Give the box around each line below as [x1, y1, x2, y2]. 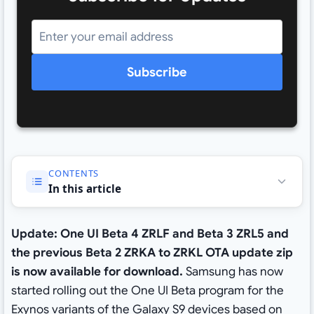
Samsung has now [182, 264, 283, 280]
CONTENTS [48, 166, 100, 179]
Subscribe [127, 64, 187, 81]
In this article [48, 181, 121, 196]
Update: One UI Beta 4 [11, 226, 142, 242]
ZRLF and [141, 226, 194, 242]
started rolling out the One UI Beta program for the [11, 283, 284, 299]
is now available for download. [11, 264, 183, 280]
